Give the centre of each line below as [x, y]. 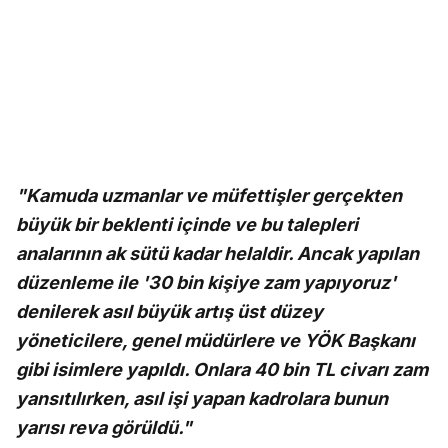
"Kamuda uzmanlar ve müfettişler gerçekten [209, 196]
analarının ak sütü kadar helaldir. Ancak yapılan [217, 254]
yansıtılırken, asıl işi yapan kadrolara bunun [202, 399]
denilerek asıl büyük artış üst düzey [169, 312]
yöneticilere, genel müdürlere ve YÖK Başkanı [215, 341]
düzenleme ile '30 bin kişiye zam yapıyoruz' [206, 283]
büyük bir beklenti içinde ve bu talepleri [187, 225]
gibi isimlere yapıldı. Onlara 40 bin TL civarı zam [222, 370]
